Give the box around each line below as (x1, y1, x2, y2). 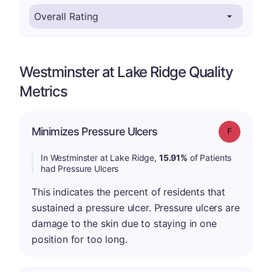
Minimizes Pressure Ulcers (32, 124, 158, 138)
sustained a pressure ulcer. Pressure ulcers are (32, 201, 240, 214)
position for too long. (32, 233, 127, 245)
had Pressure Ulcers (41, 163, 119, 174)
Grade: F (231, 124, 262, 135)
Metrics (19, 82, 67, 100)
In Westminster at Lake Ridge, (41, 152, 159, 163)
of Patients (187, 152, 232, 163)
